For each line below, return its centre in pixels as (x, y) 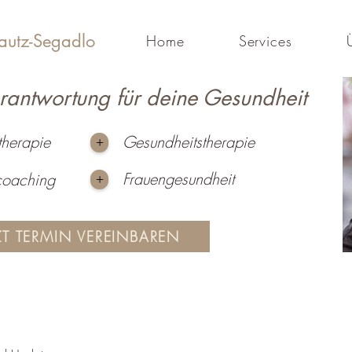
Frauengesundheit (178, 179)
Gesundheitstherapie (189, 142)
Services (265, 41)
